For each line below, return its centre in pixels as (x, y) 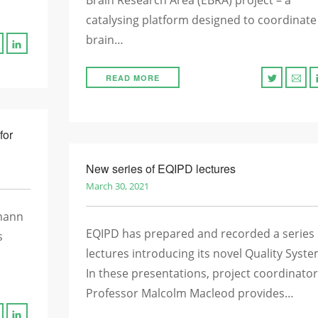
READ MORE (132, 78)
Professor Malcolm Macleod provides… (190, 293)
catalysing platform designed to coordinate (201, 20)
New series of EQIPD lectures (160, 169)
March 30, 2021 (117, 186)
